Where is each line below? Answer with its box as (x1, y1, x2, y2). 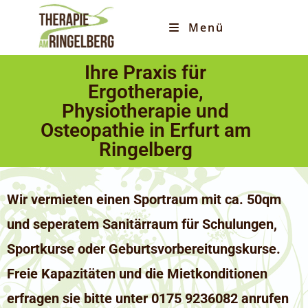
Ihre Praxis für (85, 61, 206, 84)
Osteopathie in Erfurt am (40, 119, 251, 142)
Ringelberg (98, 138, 192, 161)
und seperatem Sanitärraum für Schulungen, (7, 216, 277, 232)
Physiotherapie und (62, 100, 229, 122)
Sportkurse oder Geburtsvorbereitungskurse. (7, 241, 280, 257)
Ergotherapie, (87, 80, 203, 103)
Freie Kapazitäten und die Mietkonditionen (7, 265, 267, 282)
